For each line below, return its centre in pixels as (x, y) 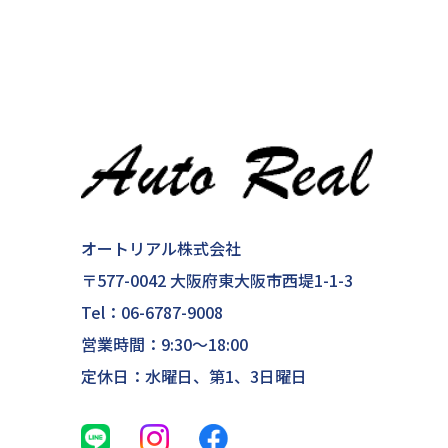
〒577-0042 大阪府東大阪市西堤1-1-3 (216, 280)
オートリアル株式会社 (160, 248)
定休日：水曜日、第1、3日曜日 (193, 376)
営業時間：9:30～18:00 (164, 344)
